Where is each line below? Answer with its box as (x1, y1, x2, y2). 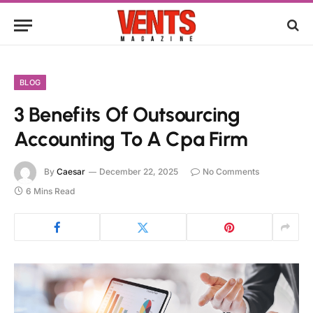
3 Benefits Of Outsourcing (14, 102, 240, 126)
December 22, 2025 (99, 166, 178, 177)
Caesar (57, 166, 85, 177)
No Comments (203, 166, 259, 177)
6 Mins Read (26, 186, 75, 196)
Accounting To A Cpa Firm (14, 126, 249, 151)
